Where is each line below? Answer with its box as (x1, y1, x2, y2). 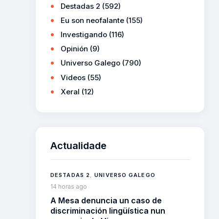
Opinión (61, 44, 88, 54)
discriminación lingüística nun (50, 205, 165, 216)
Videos (61, 72, 86, 82)
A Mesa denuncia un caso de (50, 195, 162, 205)
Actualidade (50, 139, 107, 152)
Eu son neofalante (61, 16, 124, 25)
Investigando (61, 30, 107, 40)
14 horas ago (50, 182, 87, 190)
